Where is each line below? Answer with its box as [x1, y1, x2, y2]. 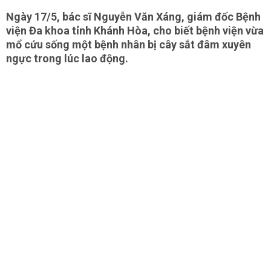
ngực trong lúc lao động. [6, 52, 128, 65]
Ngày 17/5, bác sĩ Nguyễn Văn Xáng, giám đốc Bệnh [6, 10, 261, 23]
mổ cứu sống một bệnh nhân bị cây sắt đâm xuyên [6, 38, 251, 51]
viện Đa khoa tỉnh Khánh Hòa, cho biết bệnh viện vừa [6, 24, 264, 37]
